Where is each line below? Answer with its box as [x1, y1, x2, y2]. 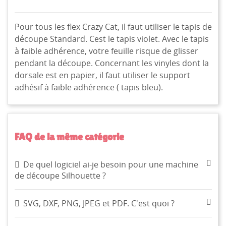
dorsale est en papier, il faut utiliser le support [14, 69, 190, 81]
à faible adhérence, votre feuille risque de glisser [14, 45, 198, 56]
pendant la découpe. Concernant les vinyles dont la [14, 57, 209, 69]
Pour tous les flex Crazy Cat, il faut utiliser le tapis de [14, 21, 212, 32]
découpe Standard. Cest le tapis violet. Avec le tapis [14, 33, 209, 44]
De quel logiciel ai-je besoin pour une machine [23, 159, 199, 171]
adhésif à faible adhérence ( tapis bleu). [14, 81, 163, 93]
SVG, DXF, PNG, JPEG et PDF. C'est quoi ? [23, 198, 175, 209]
